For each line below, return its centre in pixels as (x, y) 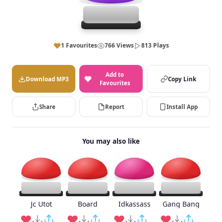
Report (115, 107)
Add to (115, 75)
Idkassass (134, 204)
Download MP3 (47, 79)
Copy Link (182, 79)
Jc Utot (41, 204)
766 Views (119, 45)
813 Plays (155, 45)
